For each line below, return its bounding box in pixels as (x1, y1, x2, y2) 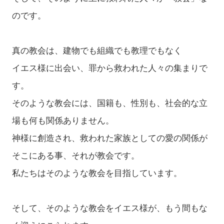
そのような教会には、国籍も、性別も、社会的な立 (11, 98, 207, 108)
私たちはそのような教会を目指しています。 (11, 168, 182, 178)
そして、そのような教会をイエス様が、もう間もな (11, 203, 207, 213)
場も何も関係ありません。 (11, 116, 114, 126)
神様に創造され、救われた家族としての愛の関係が (11, 133, 207, 143)
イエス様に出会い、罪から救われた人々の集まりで (11, 63, 207, 73)
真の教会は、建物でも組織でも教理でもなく (11, 46, 182, 56)
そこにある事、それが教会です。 (11, 151, 139, 161)
